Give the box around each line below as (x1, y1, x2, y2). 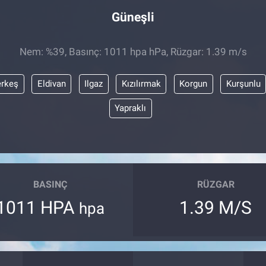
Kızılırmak (121, 78, 161, 90)
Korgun (179, 78, 208, 90)
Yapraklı (115, 103, 147, 114)
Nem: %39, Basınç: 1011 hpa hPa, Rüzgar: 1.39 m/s (19, 45, 247, 58)
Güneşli (112, 9, 154, 24)
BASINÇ (33, 178, 68, 190)
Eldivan (37, 78, 66, 90)
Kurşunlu (226, 78, 261, 90)
